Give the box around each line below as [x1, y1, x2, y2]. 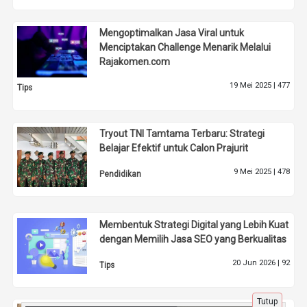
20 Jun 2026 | [232, 258, 282, 267]
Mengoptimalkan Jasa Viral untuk [99, 27, 245, 39]
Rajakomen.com [99, 56, 171, 68]
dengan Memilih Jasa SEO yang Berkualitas [99, 233, 287, 245]
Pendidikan [99, 169, 142, 180]
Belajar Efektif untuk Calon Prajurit [99, 143, 249, 154]
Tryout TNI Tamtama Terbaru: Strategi [99, 128, 265, 140]
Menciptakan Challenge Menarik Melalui [99, 42, 271, 53]
